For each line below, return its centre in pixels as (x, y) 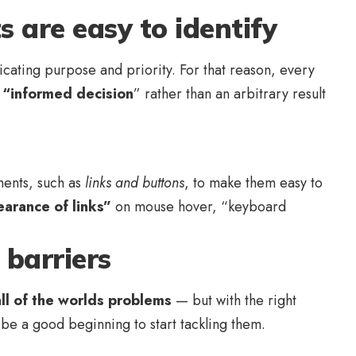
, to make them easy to (253, 182)
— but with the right (234, 300)
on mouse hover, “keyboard (199, 206)
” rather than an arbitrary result (230, 93)
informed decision (72, 93)
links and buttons (135, 182)
